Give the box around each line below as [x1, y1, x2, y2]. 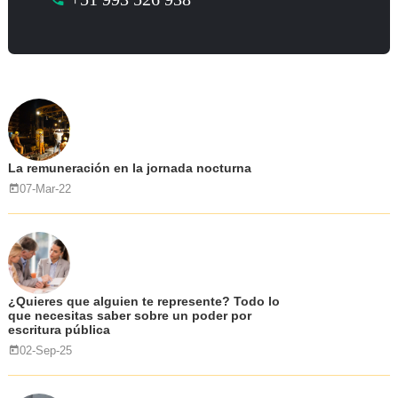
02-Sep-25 [19, 344, 72, 357]
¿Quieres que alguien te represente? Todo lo [7, 294, 280, 308]
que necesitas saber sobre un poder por [7, 308, 251, 322]
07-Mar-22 [19, 182, 71, 195]
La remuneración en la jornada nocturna [7, 161, 251, 175]
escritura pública [7, 322, 110, 337]
